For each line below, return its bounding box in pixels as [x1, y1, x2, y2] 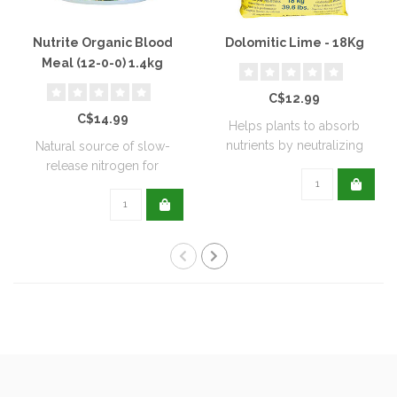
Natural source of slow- [35, 138, 170, 153]
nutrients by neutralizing [225, 137, 363, 152]
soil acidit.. [264, 157, 324, 172]
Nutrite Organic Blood [32, 35, 173, 50]
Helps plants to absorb [229, 118, 361, 133]
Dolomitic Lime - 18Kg [224, 35, 364, 50]
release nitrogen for [46, 158, 160, 173]
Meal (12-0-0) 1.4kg [42, 55, 164, 70]
